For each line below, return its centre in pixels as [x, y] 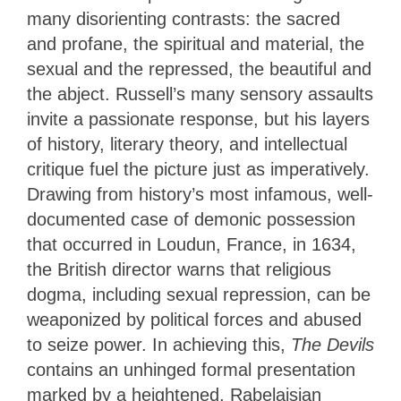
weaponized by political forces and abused [194, 320]
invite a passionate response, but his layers [198, 119]
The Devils [333, 345]
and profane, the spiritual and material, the [196, 44]
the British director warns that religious [179, 270]
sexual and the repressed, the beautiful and [199, 69]
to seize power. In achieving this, [159, 345]
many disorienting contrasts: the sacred [183, 19]
